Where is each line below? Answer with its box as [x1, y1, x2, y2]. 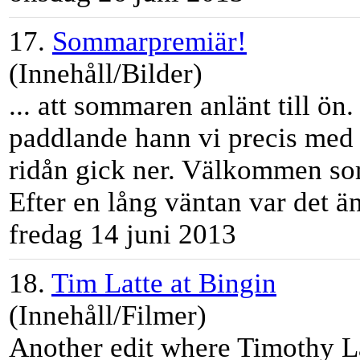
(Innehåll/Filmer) [9, 300, 207, 332]
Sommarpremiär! [52, 26, 247, 58]
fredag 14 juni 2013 [9, 219, 236, 251]
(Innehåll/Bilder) [9, 58, 202, 90]
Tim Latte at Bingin [51, 268, 276, 300]
